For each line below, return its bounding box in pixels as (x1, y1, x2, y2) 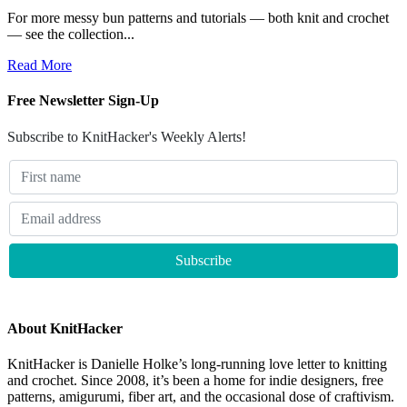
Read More (7, 57, 72, 74)
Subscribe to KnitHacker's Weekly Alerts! (7, 128, 246, 144)
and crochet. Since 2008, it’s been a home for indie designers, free (7, 372, 383, 389)
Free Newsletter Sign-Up (7, 93, 159, 109)
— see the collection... (7, 26, 134, 43)
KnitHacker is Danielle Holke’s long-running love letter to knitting (7, 356, 387, 372)
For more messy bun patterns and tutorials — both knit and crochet (7, 10, 389, 26)
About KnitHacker (7, 321, 123, 337)
